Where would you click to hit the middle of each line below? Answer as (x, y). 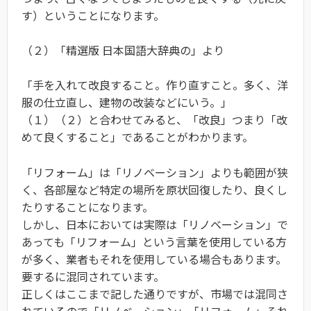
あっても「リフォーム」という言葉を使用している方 (154, 242)
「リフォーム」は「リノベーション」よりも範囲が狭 (155, 172)
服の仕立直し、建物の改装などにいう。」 (127, 102)
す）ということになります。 (93, 16)
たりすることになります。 (87, 207)
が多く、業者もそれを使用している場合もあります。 (154, 259)
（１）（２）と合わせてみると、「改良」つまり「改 (154, 120)
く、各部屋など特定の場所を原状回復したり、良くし (154, 190)
